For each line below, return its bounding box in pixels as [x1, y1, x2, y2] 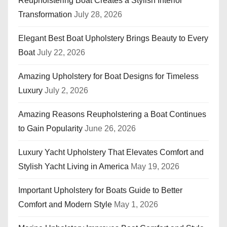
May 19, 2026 [131, 162, 179, 171]
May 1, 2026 [114, 200, 158, 209]
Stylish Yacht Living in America [18, 162, 129, 171]
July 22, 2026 [37, 48, 85, 57]
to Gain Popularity [18, 124, 83, 133]
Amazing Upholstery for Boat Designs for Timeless [18, 72, 199, 81]
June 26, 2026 [85, 124, 136, 133]
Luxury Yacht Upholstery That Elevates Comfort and [18, 148, 204, 157]
